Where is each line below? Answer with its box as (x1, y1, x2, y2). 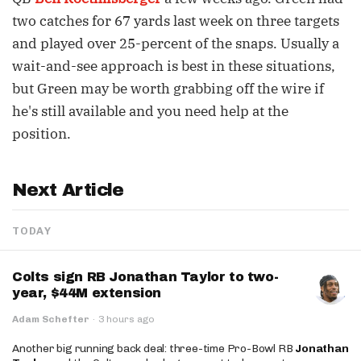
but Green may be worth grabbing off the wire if (12, 80, 324, 98)
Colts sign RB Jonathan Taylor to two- (12, 270, 279, 284)
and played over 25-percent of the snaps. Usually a (12, 35, 339, 52)
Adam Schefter (12, 313, 89, 325)
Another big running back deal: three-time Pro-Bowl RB (12, 342, 296, 355)
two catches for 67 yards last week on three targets (12, 12, 339, 30)
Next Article (12, 180, 124, 200)
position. (12, 125, 71, 143)
